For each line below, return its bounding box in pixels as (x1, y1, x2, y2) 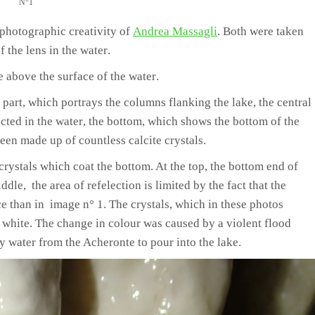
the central (259, 95, 311, 109)
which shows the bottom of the (148, 114, 300, 128)
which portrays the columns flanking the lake (28, 95, 253, 109)
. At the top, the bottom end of (150, 159, 298, 173)
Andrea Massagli (133, 24, 217, 38)
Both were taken (223, 24, 304, 38)
